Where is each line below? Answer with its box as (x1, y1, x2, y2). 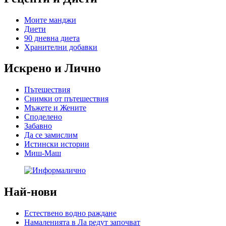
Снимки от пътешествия (24, 94, 108, 103)
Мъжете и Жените (24, 103, 86, 112)
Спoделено (24, 112, 62, 122)
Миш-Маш (24, 149, 61, 158)
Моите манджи (24, 15, 76, 24)
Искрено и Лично (4, 62, 101, 75)
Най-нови (4, 185, 57, 199)
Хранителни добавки (24, 42, 97, 51)
